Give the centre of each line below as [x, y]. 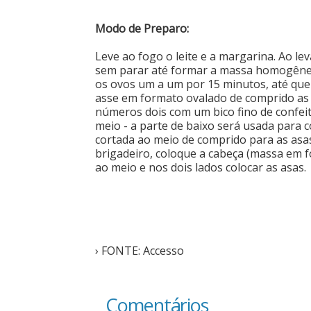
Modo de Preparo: [142, 28]
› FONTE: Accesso [140, 250]
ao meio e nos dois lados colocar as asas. [201, 167]
